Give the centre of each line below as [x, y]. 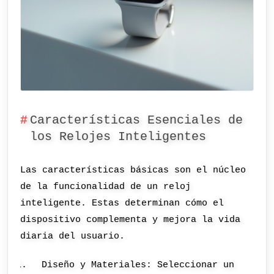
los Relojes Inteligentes [118, 137]
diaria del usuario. [73, 236]
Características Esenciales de [136, 121]
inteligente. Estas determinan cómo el [122, 203]
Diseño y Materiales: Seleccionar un [138, 265]
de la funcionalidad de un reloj [106, 186]
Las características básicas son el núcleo [133, 170]
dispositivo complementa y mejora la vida [131, 219]
